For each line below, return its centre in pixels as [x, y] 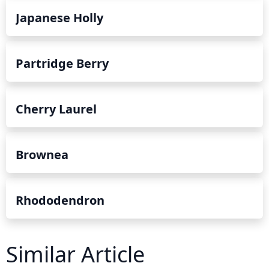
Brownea [42, 154]
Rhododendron [60, 200]
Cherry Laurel [56, 109]
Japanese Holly [59, 17]
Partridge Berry [62, 63]
